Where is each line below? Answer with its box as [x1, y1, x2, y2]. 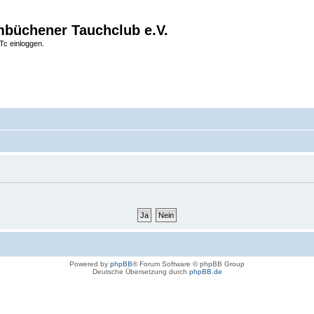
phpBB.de [189, 268, 222, 275]
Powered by [69, 260, 110, 268]
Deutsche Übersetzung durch [92, 268, 189, 275]
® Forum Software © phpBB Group [132, 260, 245, 268]
